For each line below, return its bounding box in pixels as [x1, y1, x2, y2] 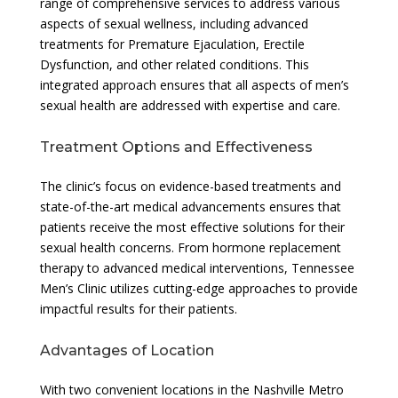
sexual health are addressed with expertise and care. [39, 96, 340, 114]
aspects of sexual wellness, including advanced [39, 14, 308, 32]
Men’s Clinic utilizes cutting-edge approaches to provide [39, 279, 358, 297]
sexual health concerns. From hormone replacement [39, 238, 341, 256]
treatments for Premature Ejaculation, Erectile [39, 35, 305, 52]
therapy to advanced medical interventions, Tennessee [39, 259, 354, 276]
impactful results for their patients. [39, 299, 237, 317]
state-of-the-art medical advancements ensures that [39, 197, 341, 215]
